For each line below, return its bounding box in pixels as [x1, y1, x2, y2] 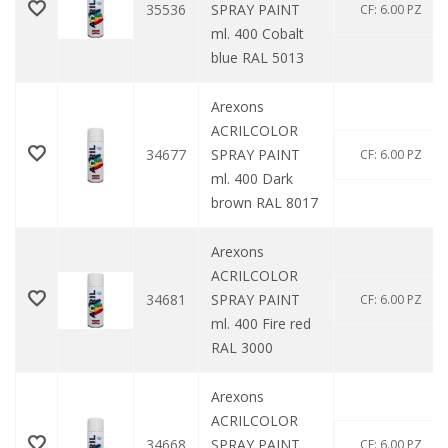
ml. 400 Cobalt [211, 24, 304, 44]
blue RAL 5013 [211, 48, 304, 68]
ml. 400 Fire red [211, 314, 311, 334]
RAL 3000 [211, 338, 273, 358]
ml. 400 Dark [211, 169, 293, 189]
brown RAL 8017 [211, 193, 318, 213]
